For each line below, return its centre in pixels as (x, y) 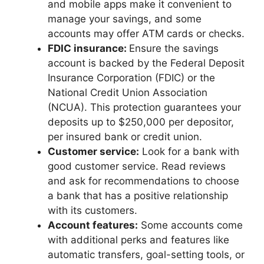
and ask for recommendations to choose (143, 181)
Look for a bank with (189, 151)
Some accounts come (190, 225)
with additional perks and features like (138, 240)
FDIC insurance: (88, 48)
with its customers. (93, 210)
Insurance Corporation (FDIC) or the (131, 78)
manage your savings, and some (125, 19)
